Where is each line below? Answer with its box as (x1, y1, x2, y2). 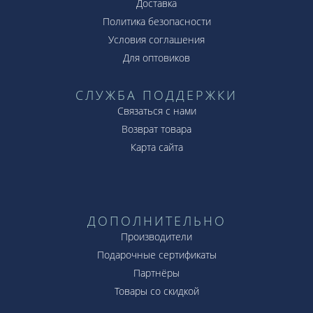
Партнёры (133, 265, 180, 279)
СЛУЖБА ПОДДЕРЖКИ (75, 86, 238, 103)
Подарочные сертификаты (96, 247, 217, 261)
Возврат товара (122, 122, 191, 136)
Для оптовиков (123, 50, 190, 64)
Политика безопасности (102, 14, 211, 28)
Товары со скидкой (114, 284, 199, 298)
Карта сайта (130, 140, 183, 154)
